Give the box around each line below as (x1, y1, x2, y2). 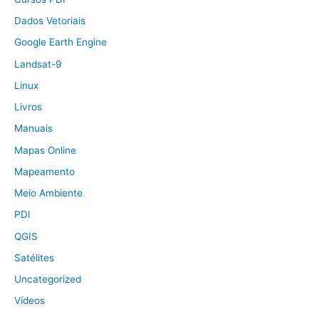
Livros (14, 101, 42, 113)
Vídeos (14, 295, 45, 307)
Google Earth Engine (14, 36, 107, 48)
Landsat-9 (14, 58, 62, 70)
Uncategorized (14, 273, 81, 286)
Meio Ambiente (14, 187, 83, 199)
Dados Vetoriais (14, 15, 85, 27)
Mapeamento (14, 165, 75, 177)
